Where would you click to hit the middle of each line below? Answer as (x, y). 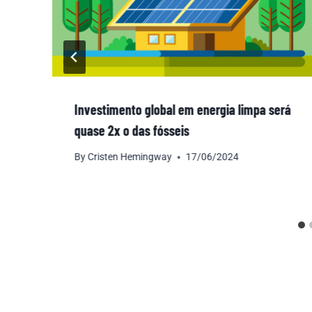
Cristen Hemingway (130, 157)
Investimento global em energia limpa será (183, 109)
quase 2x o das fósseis (132, 130)
